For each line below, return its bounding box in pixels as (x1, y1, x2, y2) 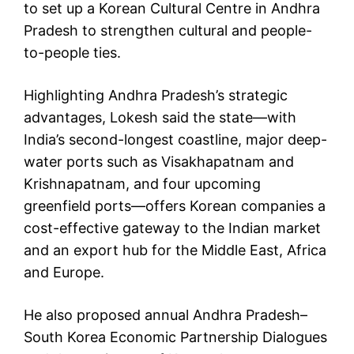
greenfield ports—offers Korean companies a (24, 198, 326, 215)
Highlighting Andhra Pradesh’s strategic (24, 87, 288, 104)
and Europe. (24, 264, 104, 281)
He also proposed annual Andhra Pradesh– (24, 307, 307, 324)
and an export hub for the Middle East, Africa (24, 242, 326, 259)
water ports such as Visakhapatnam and (24, 153, 294, 171)
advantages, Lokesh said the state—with (24, 109, 296, 126)
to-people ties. (24, 44, 121, 62)
